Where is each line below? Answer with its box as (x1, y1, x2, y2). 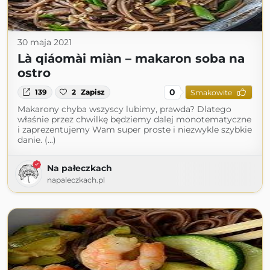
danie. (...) (17, 134, 56, 145)
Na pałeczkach (47, 163, 112, 174)
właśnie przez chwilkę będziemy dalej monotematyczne (17, 114, 251, 125)
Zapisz (81, 87, 105, 96)
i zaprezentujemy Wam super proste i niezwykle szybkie (17, 124, 252, 135)
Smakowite (190, 87, 232, 97)
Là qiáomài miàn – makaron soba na (17, 51, 245, 66)
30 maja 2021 (17, 37, 72, 48)
